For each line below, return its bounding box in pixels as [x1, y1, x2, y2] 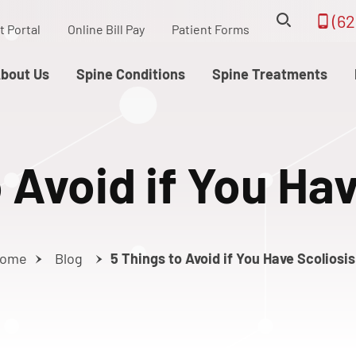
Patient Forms [171, 21, 250, 37]
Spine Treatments [211, 65, 327, 83]
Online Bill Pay [67, 21, 145, 37]
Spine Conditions [75, 65, 185, 83]
